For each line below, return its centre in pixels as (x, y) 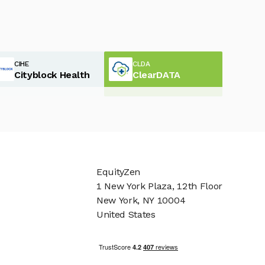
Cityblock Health (52, 75)
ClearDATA (157, 75)
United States (126, 215)
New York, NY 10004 (141, 201)
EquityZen (118, 172)
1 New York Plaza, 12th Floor (159, 186)
